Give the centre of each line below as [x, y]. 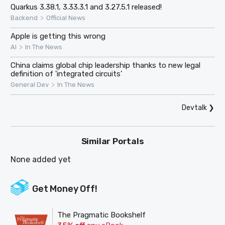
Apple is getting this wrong [58, 36]
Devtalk [194, 108]
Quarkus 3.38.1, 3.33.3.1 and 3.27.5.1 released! [86, 7]
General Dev [30, 85]
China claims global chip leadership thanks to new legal [106, 66]
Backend [24, 18]
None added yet [41, 159]
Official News [66, 18]
